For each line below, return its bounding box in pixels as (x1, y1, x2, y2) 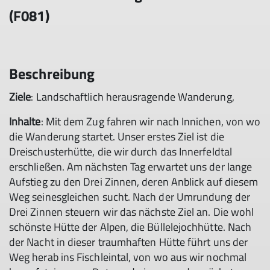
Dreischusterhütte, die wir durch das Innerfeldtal (9, 143, 232, 160)
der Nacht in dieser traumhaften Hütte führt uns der (9, 234, 248, 250)
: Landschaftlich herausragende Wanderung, (31, 89, 239, 105)
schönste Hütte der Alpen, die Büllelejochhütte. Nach (9, 219, 252, 235)
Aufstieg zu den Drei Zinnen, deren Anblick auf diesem (9, 174, 259, 190)
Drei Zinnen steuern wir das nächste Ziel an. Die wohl (9, 204, 254, 220)
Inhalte (9, 113, 41, 130)
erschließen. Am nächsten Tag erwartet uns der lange (9, 159, 253, 175)
